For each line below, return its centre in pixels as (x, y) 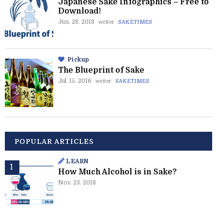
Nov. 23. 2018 (77, 183)
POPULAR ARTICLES (54, 142)
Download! (79, 11)
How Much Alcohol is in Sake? (117, 172)
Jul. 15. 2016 (75, 81)
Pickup (78, 60)
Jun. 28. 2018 (76, 22)
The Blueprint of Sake (101, 70)
